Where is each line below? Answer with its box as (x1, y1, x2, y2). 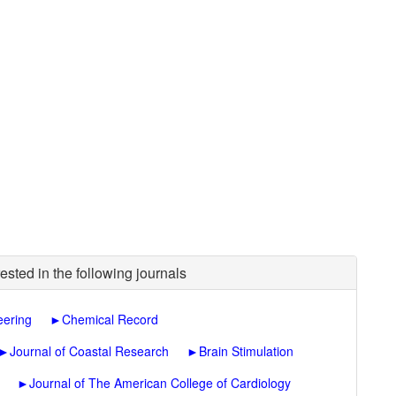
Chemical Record (62, 310, 158, 328)
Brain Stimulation (199, 342, 293, 360)
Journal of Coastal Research (10, 342, 169, 360)
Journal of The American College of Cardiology (29, 374, 291, 392)
